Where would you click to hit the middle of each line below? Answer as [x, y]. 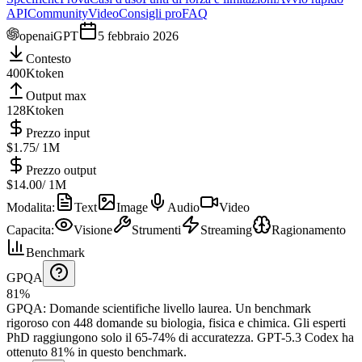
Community [58, 13]
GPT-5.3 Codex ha [304, 337]
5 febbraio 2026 [138, 36]
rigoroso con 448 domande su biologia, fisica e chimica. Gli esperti [176, 322]
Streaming [226, 229]
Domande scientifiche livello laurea [139, 308]
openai [36, 36]
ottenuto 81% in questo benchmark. [97, 351]
